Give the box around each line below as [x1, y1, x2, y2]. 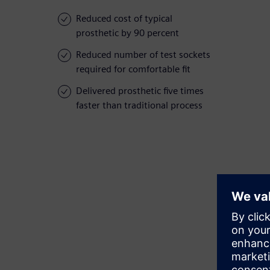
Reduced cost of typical [76, 13, 172, 25]
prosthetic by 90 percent [76, 27, 179, 39]
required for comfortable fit [76, 63, 190, 75]
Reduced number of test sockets [76, 49, 210, 61]
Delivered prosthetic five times [76, 85, 204, 97]
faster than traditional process [76, 99, 202, 111]
